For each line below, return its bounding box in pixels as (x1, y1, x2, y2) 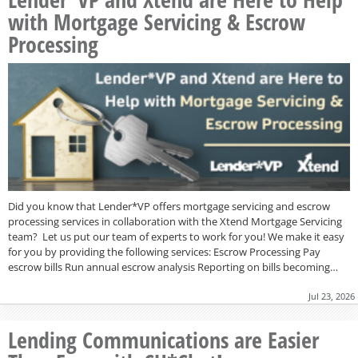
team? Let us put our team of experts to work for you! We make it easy (8, 229, 344, 245)
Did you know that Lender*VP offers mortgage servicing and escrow (8, 199, 330, 214)
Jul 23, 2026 (308, 290, 355, 303)
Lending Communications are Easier (8, 324, 319, 356)
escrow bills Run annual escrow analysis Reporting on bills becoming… (8, 260, 338, 275)
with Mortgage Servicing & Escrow (8, 6, 305, 38)
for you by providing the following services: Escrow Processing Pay (8, 245, 320, 260)
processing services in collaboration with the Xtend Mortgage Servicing (8, 214, 342, 229)
